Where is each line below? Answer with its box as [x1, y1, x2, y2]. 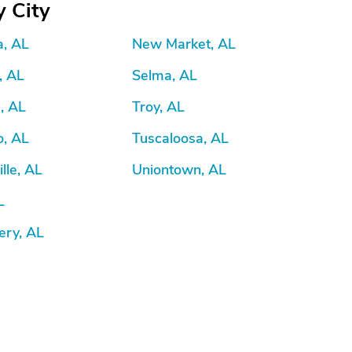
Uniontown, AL [131, 160, 226, 179]
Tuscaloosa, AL [131, 129, 229, 148]
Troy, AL [131, 97, 185, 116]
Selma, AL [131, 66, 197, 85]
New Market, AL [131, 35, 236, 53]
